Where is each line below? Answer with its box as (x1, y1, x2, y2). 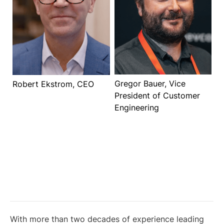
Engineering (114, 102, 159, 112)
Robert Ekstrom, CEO (12, 79, 94, 89)
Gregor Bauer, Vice (114, 78, 185, 88)
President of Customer (114, 90, 200, 100)
